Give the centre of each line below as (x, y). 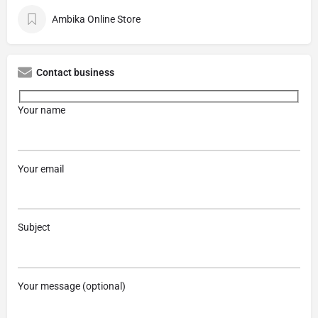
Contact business (75, 73)
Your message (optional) (72, 286)
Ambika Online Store (96, 20)
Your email (41, 169)
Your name (42, 110)
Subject (34, 227)
